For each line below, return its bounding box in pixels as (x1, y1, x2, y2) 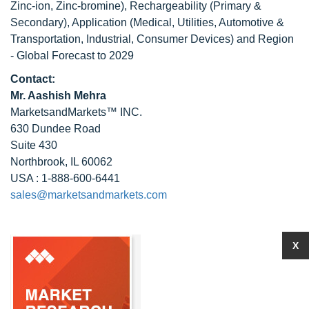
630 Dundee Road (10, 123, 101, 134)
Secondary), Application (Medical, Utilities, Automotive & (10, 17, 284, 28)
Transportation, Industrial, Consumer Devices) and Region (10, 33, 294, 45)
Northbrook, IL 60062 (10, 156, 112, 168)
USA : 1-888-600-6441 (10, 172, 120, 184)
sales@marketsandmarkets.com (10, 189, 167, 201)
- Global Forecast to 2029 (10, 50, 134, 61)
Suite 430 (10, 139, 57, 151)
